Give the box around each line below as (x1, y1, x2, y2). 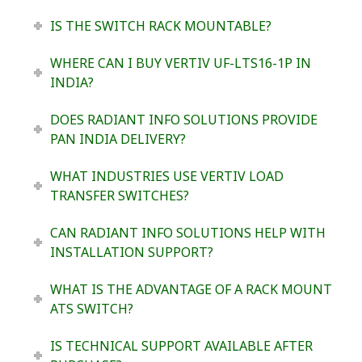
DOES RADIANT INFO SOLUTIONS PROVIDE (49, 111, 318, 129)
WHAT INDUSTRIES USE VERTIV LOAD (49, 167, 284, 186)
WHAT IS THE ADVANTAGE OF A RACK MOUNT (49, 280, 332, 299)
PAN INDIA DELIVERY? (49, 130, 186, 149)
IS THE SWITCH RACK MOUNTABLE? (49, 17, 271, 36)
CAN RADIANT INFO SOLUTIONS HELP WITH (49, 224, 326, 242)
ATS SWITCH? (49, 300, 133, 318)
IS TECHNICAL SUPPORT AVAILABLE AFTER (49, 337, 313, 356)
